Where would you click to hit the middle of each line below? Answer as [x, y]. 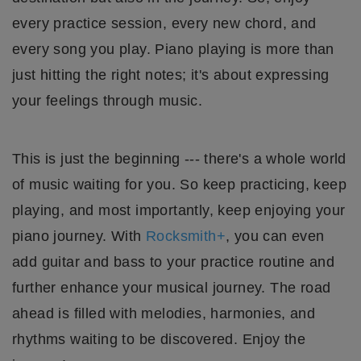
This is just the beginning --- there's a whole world [179, 158]
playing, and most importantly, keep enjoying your [179, 210]
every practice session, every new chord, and [164, 23]
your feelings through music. [108, 100]
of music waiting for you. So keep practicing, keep [179, 184]
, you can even [275, 236]
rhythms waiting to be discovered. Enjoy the [159, 339]
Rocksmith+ [186, 236]
